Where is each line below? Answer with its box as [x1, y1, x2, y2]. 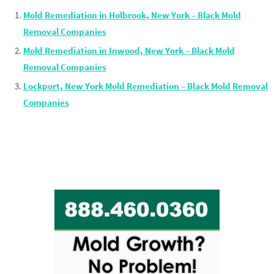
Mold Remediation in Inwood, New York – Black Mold [23, 45, 235, 57]
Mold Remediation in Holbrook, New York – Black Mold [23, 9, 241, 21]
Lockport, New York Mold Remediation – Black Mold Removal [23, 80, 268, 92]
